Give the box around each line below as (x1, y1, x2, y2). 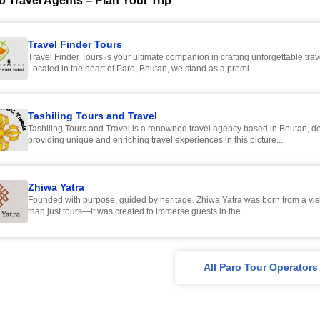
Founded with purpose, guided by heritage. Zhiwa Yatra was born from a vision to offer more (28, 195, 244, 205)
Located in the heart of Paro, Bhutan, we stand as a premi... (28, 64, 256, 74)
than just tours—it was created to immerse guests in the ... (28, 206, 249, 216)
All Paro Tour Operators (203, 261, 318, 273)
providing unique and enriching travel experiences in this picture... (28, 135, 283, 145)
